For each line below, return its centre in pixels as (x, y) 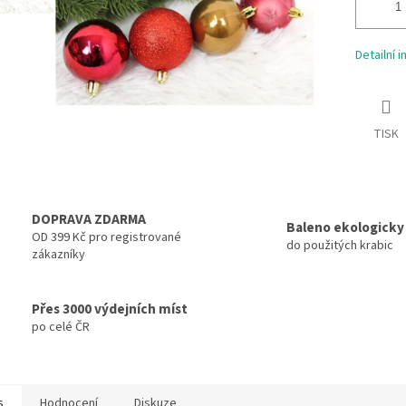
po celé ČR (61, 328)
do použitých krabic (340, 246)
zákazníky (58, 254)
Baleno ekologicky (345, 228)
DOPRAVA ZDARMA (89, 219)
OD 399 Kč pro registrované (106, 237)
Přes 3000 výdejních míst (110, 309)
